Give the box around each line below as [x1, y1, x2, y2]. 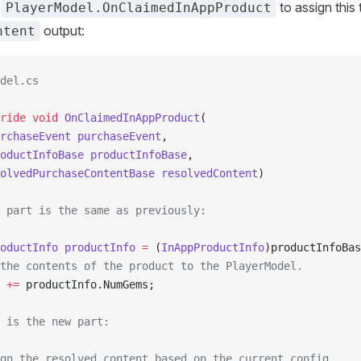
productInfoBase [84, 148, 187, 161]
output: [40, 23, 85, 39]
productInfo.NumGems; [19, 278, 155, 291]
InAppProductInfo [161, 241, 264, 254]
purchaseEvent [71, 130, 161, 143]
